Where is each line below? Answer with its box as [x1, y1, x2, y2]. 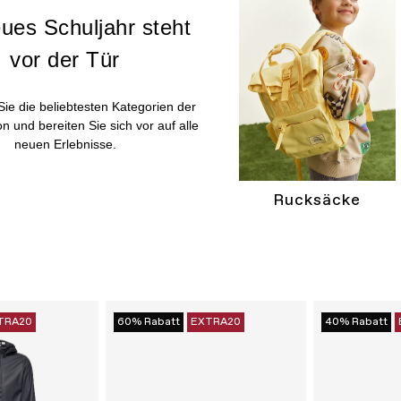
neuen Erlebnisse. [13, 137, 116, 152]
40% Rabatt [325, 315, 388, 330]
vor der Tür [10, 47, 120, 73]
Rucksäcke [273, 190, 362, 212]
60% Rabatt [117, 315, 180, 330]
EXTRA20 [191, 315, 241, 330]
